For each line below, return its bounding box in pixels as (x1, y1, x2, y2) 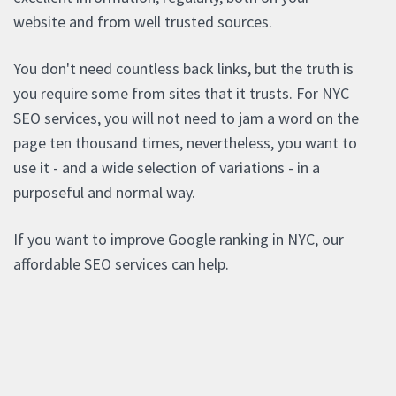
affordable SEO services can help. (13, 254, 229, 275)
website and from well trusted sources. (13, 11, 272, 33)
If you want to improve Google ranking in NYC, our (13, 229, 344, 250)
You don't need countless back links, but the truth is (13, 58, 354, 80)
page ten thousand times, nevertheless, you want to (13, 133, 357, 154)
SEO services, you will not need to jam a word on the (13, 108, 359, 129)
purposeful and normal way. (13, 182, 195, 203)
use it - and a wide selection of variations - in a (13, 157, 320, 179)
